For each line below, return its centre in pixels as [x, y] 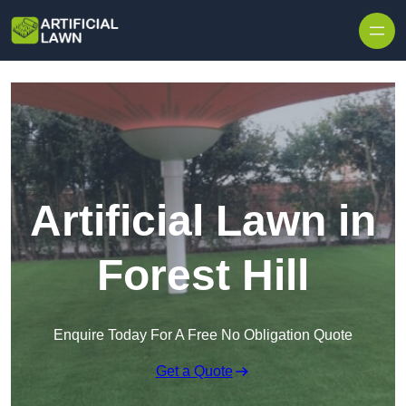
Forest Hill [203, 275]
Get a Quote [194, 372]
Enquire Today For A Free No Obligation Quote [203, 335]
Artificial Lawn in [203, 221]
